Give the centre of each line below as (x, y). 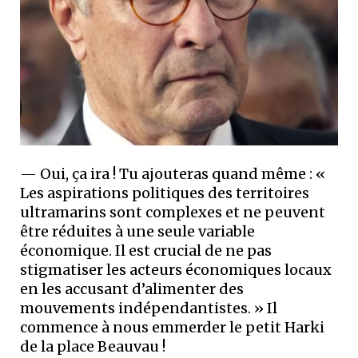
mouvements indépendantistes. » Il (149, 308)
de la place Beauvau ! (93, 346)
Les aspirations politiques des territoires (165, 193)
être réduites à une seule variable (137, 231)
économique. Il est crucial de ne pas (146, 250)
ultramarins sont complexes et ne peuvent (173, 212)
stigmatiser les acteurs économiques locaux (176, 269)
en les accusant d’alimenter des (132, 288)
